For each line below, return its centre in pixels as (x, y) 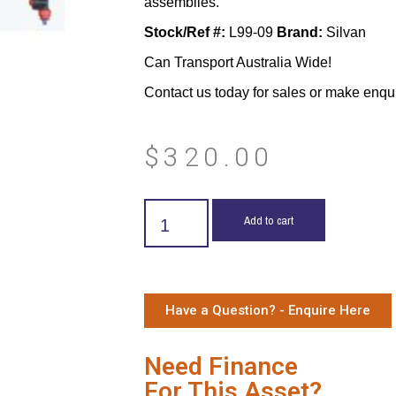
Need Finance (221, 366)
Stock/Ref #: (184, 32)
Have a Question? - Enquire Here (267, 310)
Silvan (344, 32)
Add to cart (268, 220)
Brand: (299, 32)
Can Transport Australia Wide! (237, 62)
